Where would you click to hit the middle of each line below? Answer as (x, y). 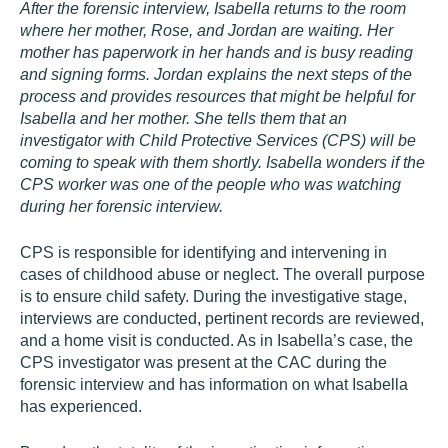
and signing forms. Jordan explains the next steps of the (216, 74)
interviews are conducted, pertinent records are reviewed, (222, 318)
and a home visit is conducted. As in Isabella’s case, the (216, 340)
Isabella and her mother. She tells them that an (183, 118)
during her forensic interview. (123, 206)
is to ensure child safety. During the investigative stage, (213, 296)
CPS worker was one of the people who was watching (210, 184)
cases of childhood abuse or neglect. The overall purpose (222, 274)
